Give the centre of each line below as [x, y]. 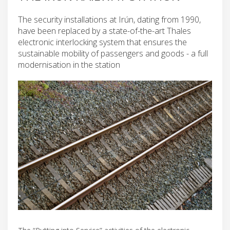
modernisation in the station [69, 64]
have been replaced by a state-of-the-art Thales [104, 31]
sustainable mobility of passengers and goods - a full [113, 53]
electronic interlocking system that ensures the [102, 42]
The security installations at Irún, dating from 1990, [109, 19]
